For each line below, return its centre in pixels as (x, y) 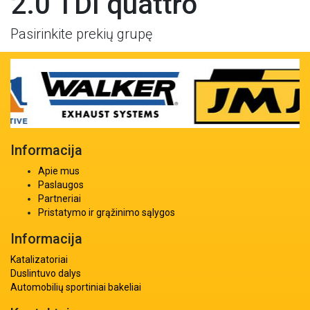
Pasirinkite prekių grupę (81, 34)
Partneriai (60, 199)
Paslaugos (61, 185)
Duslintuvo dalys (46, 273)
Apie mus (59, 171)
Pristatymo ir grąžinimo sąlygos (107, 212)
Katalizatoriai (39, 259)
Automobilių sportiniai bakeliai (76, 287)
